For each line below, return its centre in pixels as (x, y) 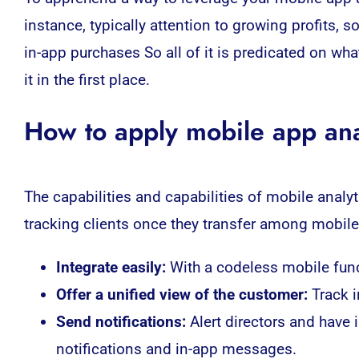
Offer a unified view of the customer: (184, 294)
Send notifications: (123, 321)
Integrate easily (109, 267)
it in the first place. (87, 80)
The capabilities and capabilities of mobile (170, 197)
